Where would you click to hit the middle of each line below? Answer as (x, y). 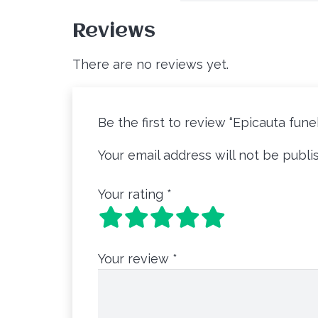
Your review (135, 259)
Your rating (132, 194)
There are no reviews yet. (150, 65)
